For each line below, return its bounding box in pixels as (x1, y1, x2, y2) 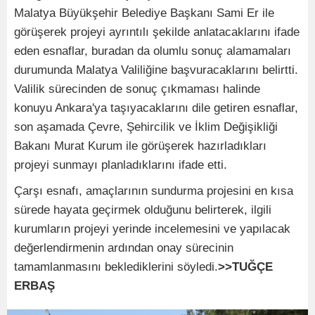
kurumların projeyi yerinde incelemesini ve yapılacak (14, 222, 290, 236)
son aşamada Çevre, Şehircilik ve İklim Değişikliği (14, 120, 278, 134)
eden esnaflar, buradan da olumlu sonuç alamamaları (14, 44, 291, 58)
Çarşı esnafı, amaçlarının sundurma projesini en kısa (14, 184, 293, 198)
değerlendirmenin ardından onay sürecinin (14, 241, 233, 255)
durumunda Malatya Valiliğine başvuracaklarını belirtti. (14, 63, 298, 77)
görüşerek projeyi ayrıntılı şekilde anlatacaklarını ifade (14, 25, 300, 39)
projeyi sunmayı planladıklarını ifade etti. (14, 158, 227, 172)
